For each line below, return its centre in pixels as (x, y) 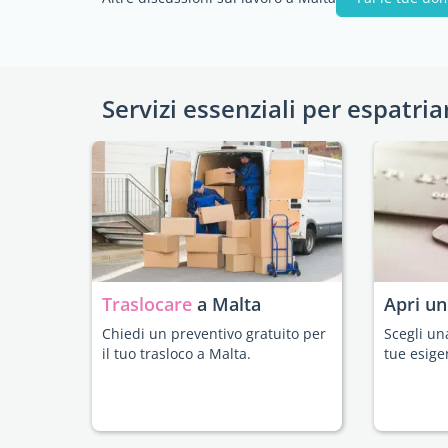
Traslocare (149, 304)
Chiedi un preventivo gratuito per (214, 333)
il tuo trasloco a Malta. (176, 353)
